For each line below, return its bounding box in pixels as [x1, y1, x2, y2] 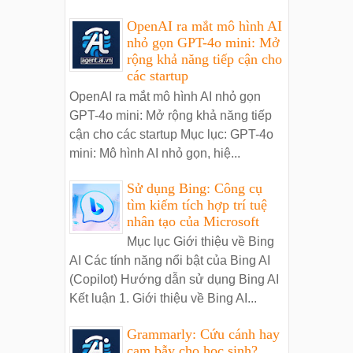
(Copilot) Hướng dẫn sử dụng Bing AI [69, 273, 279, 287]
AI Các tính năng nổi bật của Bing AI [69, 254, 270, 268]
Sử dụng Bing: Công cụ [126, 180, 262, 196]
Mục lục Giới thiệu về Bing [126, 235, 274, 249]
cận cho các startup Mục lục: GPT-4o [69, 127, 273, 141]
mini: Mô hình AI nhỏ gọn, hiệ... [69, 146, 240, 160]
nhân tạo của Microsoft [126, 213, 259, 229]
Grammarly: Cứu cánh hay [126, 325, 280, 342]
